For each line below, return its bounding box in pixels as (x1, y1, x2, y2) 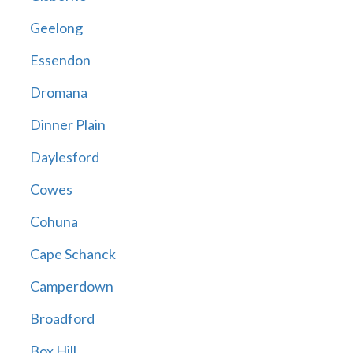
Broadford (29, 310, 95, 328)
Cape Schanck (29, 245, 116, 263)
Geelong (29, 19, 83, 37)
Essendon (29, 51, 91, 69)
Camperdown (29, 277, 113, 295)
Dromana (29, 84, 87, 102)
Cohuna (29, 213, 78, 231)
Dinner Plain (29, 116, 106, 134)
